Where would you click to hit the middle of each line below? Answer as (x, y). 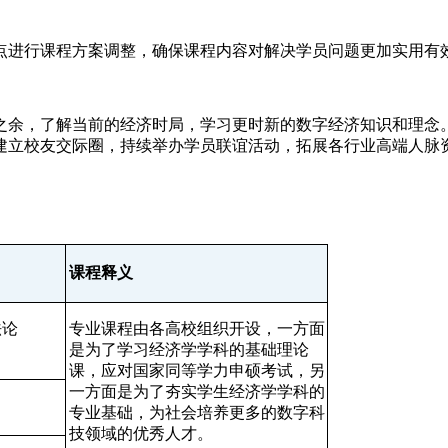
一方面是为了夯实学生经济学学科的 (196, 391)
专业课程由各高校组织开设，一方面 (196, 328)
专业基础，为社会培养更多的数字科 (196, 412)
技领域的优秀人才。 (140, 433)
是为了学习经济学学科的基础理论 (188, 349)
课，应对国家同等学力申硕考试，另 (196, 370)
